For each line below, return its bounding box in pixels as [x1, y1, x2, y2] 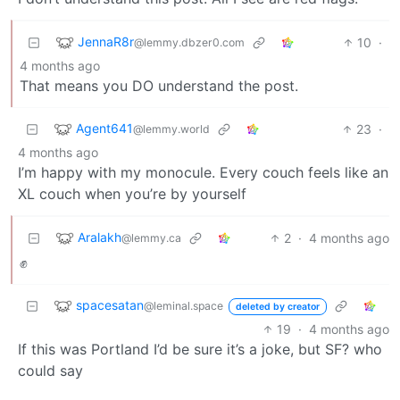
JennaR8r [78, 33, 134, 49]
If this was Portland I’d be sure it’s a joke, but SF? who [18, 339, 382, 358]
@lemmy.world [133, 121, 210, 136]
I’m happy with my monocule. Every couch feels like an [18, 162, 388, 181]
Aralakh [78, 229, 121, 245]
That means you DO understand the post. [20, 76, 298, 95]
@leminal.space [144, 298, 223, 312]
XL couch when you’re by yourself [18, 184, 246, 203]
